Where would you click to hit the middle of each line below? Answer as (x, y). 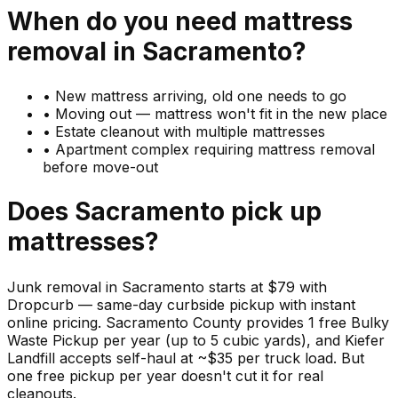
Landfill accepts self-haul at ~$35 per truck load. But (186, 358)
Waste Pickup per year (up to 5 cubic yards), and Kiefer (196, 340)
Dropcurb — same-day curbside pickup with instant (181, 304)
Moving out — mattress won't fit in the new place (221, 114)
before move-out (100, 167)
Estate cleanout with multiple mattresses (190, 132)
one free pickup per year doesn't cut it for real (165, 375)
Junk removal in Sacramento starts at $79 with (167, 287)
